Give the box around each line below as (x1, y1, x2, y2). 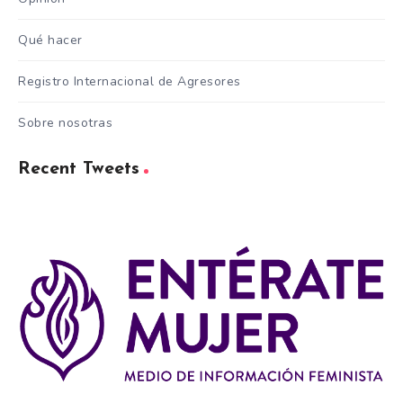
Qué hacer (18, 31, 83, 49)
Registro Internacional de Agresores (18, 72, 241, 90)
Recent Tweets (18, 159, 139, 178)
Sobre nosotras (18, 113, 112, 131)
